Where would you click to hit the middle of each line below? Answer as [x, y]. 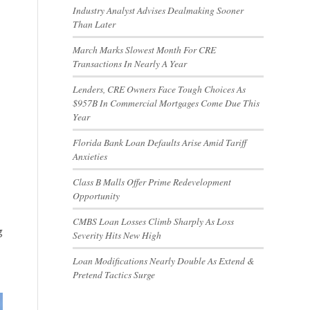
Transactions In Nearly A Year [130, 63]
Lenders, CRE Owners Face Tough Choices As [159, 89]
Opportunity [97, 195]
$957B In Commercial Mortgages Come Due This [166, 103]
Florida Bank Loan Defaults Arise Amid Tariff [160, 142]
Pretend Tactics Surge [114, 274]
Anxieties [90, 156]
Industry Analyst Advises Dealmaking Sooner [158, 10]
